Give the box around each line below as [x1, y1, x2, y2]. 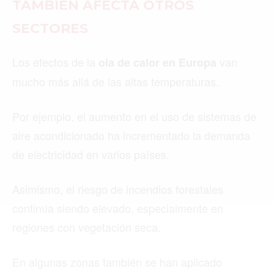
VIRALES [40, 158, 91, 176]
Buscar [38, 31, 62, 41]
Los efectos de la [12, 53, 98, 70]
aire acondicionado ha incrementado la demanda [12, 127, 250, 143]
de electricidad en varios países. [12, 146, 169, 162]
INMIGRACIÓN [40, 133, 130, 150]
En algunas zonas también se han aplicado [12, 253, 222, 270]
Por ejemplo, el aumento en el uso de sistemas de [12, 108, 256, 124]
